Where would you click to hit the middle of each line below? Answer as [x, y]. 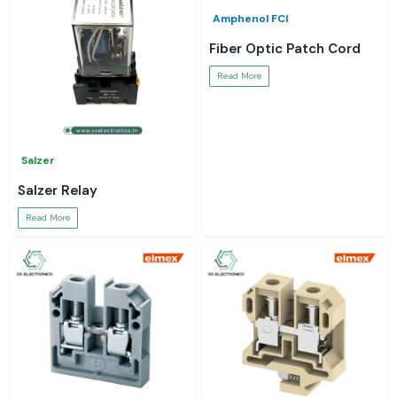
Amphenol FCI [251, 19]
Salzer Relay [58, 191]
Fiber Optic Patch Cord [285, 49]
